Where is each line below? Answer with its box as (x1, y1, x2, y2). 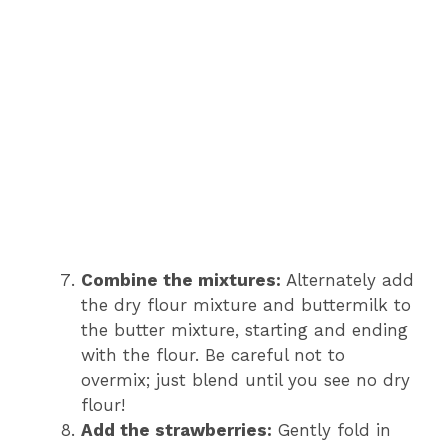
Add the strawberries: (81, 420, 272, 441)
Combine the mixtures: (81, 270, 281, 291)
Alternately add (281, 270, 414, 291)
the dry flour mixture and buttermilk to (81, 295, 411, 316)
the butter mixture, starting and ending (81, 320, 408, 341)
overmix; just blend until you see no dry (81, 370, 410, 391)
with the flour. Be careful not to (81, 345, 345, 366)
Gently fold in (272, 420, 391, 441)
